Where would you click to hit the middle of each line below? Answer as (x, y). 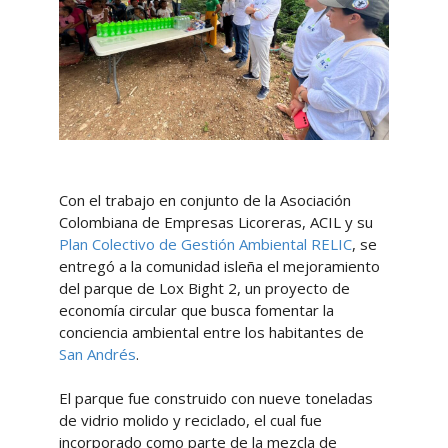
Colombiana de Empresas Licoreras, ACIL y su (215, 221)
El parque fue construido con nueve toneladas (215, 397)
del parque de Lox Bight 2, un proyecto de (204, 287)
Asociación (315, 199)
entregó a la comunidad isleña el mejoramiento (219, 265)
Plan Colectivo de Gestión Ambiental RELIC (205, 243)
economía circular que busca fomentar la (196, 309)
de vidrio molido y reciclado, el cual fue (190, 419)
